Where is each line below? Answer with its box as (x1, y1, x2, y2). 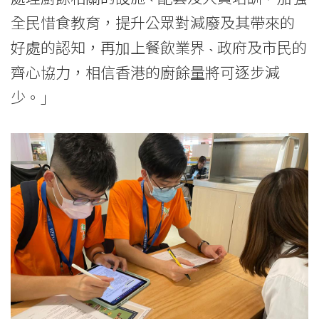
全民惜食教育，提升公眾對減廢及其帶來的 (11, 11, 295, 33)
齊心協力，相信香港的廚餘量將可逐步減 (11, 61, 280, 83)
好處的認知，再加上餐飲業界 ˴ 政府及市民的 (11, 36, 307, 58)
